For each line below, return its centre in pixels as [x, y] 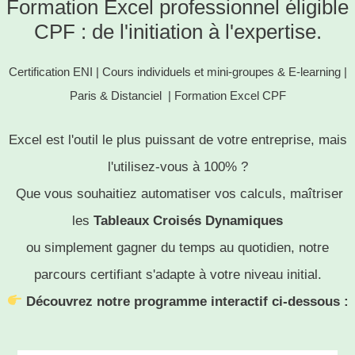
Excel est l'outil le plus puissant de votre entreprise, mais [177, 139]
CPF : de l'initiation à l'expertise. [177, 31]
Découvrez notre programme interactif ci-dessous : [187, 301]
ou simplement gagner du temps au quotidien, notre [177, 247]
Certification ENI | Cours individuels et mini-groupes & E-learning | [177, 71]
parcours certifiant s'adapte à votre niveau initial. [177, 274]
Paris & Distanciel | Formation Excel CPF [177, 95]
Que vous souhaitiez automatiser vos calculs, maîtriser [177, 193]
